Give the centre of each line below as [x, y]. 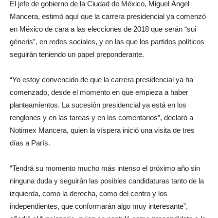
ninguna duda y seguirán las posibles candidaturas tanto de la [107, 181]
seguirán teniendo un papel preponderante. [77, 54]
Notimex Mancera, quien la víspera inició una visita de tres [102, 130]
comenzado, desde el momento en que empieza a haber [99, 92]
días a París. [30, 143]
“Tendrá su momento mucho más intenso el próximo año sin [105, 168]
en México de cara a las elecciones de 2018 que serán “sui [103, 29]
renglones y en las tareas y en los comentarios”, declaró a [101, 118]
